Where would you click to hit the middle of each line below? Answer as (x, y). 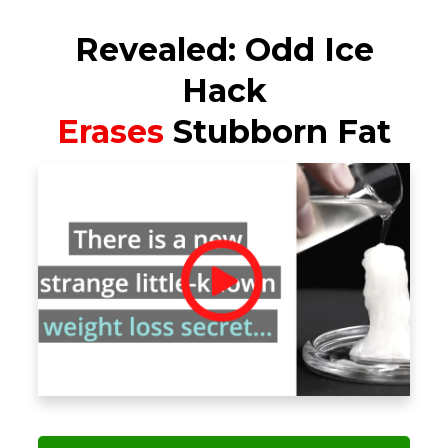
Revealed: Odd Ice (224, 49)
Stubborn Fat (282, 131)
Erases (115, 131)
